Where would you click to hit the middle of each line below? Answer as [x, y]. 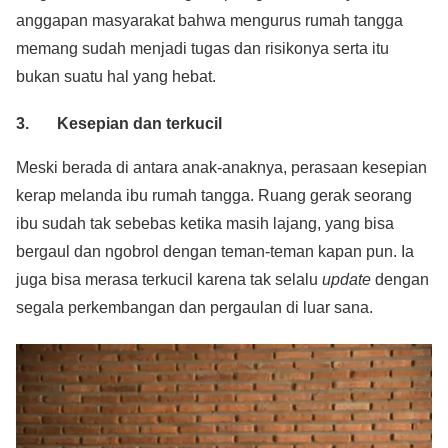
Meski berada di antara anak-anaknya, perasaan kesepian [221, 168]
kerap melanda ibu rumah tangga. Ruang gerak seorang [214, 196]
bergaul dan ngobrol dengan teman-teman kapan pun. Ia [215, 252]
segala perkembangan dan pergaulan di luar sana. [194, 308]
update [346, 280]
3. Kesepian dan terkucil [119, 123]
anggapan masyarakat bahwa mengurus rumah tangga [209, 21]
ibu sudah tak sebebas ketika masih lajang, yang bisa [205, 224]
